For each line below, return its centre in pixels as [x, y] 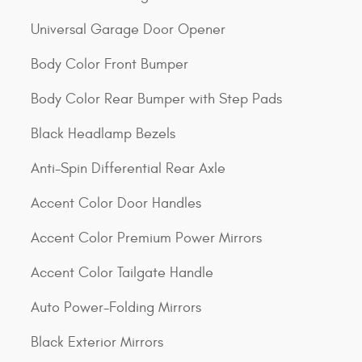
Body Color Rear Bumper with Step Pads [156, 99]
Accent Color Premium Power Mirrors [146, 238]
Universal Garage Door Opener [128, 29]
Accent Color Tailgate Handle [122, 273]
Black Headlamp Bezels [103, 134]
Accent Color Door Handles [116, 203]
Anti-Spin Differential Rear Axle [128, 168]
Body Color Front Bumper [109, 64]
